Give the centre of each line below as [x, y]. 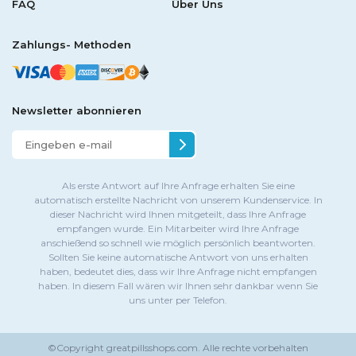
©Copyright [76, 348]
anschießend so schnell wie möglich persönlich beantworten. [178, 243]
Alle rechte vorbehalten [254, 348]
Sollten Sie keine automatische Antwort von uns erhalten [178, 257]
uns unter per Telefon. [178, 300]
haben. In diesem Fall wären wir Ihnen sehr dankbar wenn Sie [178, 286]
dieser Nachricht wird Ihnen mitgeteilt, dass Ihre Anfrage [178, 214]
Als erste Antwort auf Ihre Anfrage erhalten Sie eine [178, 186]
